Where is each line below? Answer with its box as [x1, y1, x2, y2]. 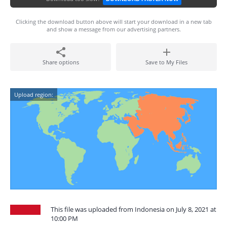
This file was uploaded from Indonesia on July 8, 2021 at [51, 205, 216, 214]
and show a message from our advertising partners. [46, 25, 181, 33]
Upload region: [14, 91, 53, 98]
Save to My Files [145, 58, 187, 66]
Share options [42, 58, 79, 66]
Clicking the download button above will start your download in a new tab [15, 18, 212, 25]
